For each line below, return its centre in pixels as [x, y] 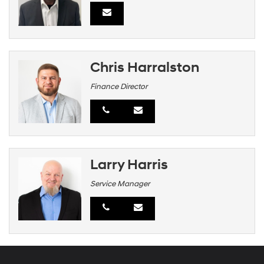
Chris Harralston [145, 67]
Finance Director [119, 86]
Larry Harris [129, 165]
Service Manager [120, 184]
